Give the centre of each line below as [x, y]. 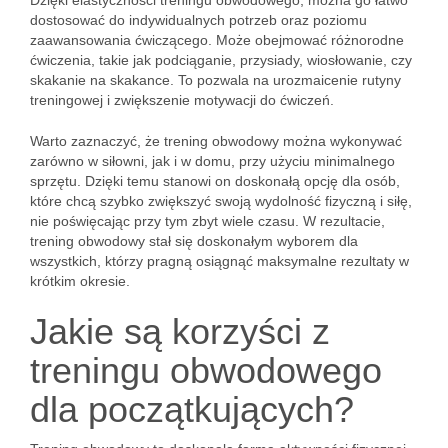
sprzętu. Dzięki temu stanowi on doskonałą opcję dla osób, [215, 181]
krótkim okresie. [80, 281]
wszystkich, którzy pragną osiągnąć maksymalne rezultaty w [219, 261]
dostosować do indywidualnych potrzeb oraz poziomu [198, 20]
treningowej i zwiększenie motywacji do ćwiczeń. [182, 100]
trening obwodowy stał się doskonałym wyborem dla [194, 241]
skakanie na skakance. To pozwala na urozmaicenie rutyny [215, 80]
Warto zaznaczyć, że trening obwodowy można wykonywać [216, 141]
